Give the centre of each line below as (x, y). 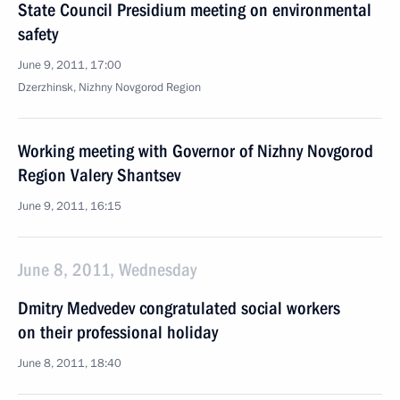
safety (38, 34)
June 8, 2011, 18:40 (70, 363)
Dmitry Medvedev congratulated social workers (179, 308)
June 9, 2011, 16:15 (70, 206)
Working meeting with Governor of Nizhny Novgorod (196, 151)
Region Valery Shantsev (99, 175)
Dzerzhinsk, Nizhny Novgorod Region (109, 87)
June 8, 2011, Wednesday (107, 270)
